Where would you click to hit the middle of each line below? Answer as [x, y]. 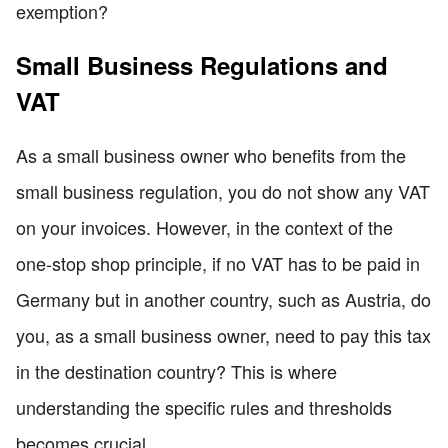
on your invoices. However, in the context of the [204, 227]
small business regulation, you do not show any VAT [223, 191]
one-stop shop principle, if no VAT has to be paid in [218, 263]
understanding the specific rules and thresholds [204, 407]
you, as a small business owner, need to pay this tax [223, 335]
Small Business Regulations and [202, 65]
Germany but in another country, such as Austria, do [223, 299]
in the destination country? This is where [176, 371]
